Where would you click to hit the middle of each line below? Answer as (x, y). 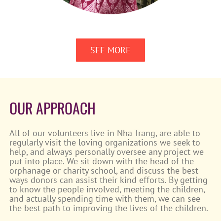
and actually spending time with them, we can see (105, 198)
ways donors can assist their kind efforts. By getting (109, 180)
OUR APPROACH (53, 108)
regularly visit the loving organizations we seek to (105, 142)
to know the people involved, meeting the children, (107, 189)
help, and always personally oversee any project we (107, 151)
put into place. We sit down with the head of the (102, 161)
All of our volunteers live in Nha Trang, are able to (105, 133)
